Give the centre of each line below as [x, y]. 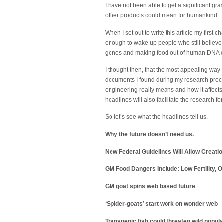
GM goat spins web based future [150, 186]
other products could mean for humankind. [162, 15]
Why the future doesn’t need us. [149, 134]
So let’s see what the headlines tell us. [156, 117]
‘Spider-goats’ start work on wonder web [161, 204]
